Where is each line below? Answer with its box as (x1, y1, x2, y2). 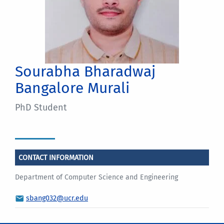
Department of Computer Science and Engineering (15, 173, 178, 182)
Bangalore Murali (15, 79, 129, 97)
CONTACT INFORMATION (18, 153, 94, 162)
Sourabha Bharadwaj (15, 62, 155, 80)
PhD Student (15, 102, 67, 113)
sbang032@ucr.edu (26, 193, 88, 202)
